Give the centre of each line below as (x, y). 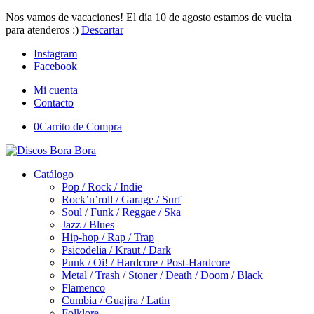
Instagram (55, 54)
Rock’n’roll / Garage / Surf (121, 199)
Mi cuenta (56, 90)
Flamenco (83, 288)
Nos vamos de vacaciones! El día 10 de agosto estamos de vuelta (149, 17)
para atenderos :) (43, 30)
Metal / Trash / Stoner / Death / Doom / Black (162, 275)
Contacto (54, 103)
